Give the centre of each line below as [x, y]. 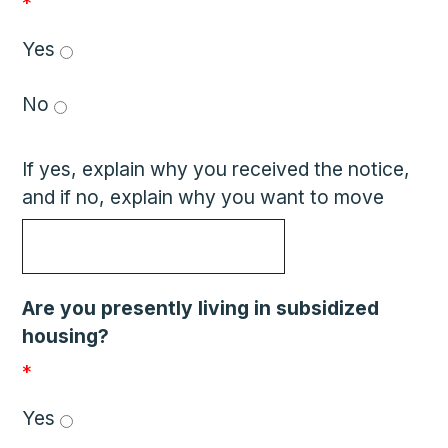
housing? [66, 336]
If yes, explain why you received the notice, [216, 169]
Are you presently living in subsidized [201, 308]
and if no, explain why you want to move [203, 197]
